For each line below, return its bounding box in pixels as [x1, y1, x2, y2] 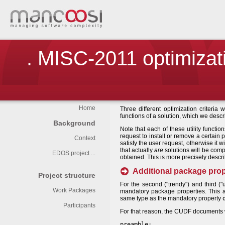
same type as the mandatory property [120, 195, 222, 202]
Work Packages [53, 187, 95, 194]
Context [74, 135, 95, 142]
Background [53, 119, 95, 127]
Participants [63, 202, 95, 209]
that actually [120, 147, 155, 154]
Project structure [38, 171, 95, 179]
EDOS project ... [52, 150, 95, 157]
